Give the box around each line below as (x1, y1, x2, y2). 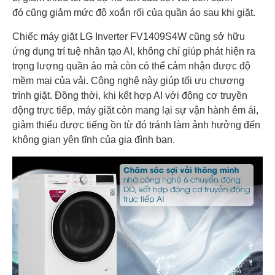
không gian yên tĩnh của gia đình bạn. (12, 134, 177, 145)
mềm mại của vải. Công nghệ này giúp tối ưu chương (12, 76, 244, 87)
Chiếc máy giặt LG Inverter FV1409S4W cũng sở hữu (12, 31, 245, 42)
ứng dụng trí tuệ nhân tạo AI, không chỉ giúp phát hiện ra (12, 46, 255, 57)
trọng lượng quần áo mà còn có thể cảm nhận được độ (12, 61, 250, 72)
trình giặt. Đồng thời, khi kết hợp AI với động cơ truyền (12, 90, 247, 101)
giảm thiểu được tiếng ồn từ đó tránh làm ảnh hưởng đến (12, 120, 260, 131)
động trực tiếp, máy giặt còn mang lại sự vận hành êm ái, (12, 105, 258, 116)
